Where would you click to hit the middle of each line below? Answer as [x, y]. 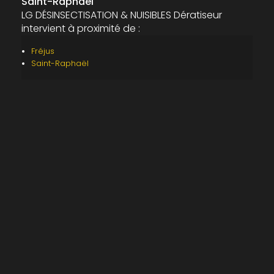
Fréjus [43, 51]
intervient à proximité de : [80, 28]
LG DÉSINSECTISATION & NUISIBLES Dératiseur [121, 15]
